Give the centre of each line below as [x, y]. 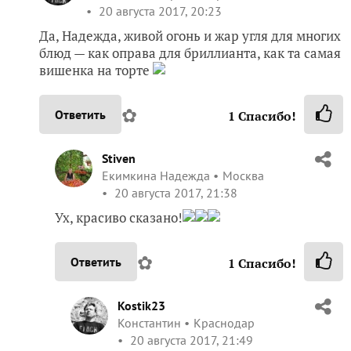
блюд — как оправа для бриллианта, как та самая [190, 53]
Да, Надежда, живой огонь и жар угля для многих [190, 36]
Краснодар [224, 323]
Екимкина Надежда [156, 176]
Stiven [119, 159]
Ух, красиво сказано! [119, 218]
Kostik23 [141, 306]
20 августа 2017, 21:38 [174, 193]
